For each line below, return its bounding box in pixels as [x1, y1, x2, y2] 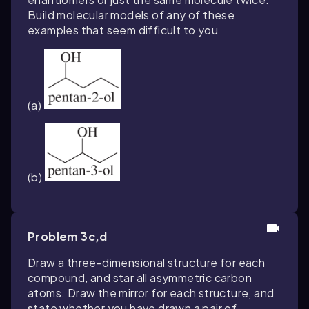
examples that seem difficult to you [28, 22, 218, 37]
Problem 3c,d [28, 229, 108, 244]
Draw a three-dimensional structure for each [28, 255, 266, 270]
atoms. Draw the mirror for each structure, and [28, 286, 275, 301]
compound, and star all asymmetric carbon [28, 270, 252, 286]
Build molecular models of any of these [28, 7, 235, 22]
